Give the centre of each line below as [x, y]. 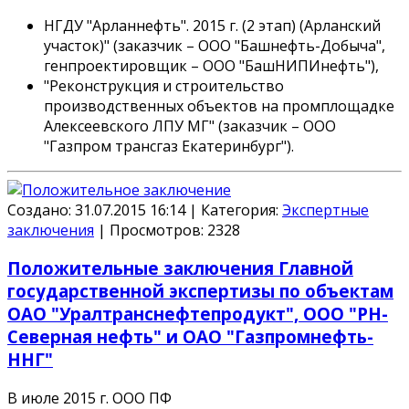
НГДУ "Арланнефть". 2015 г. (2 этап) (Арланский [212, 25]
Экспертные [325, 210]
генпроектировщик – [123, 65]
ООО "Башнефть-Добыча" [290, 45]
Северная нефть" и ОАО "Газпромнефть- [190, 337]
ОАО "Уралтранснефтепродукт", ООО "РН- [198, 314]
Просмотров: [157, 230]
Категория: [241, 210]
